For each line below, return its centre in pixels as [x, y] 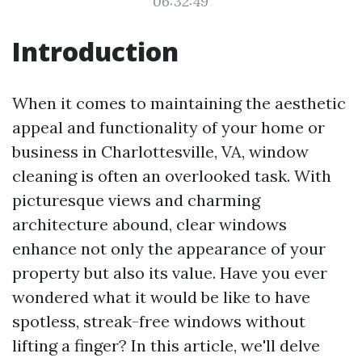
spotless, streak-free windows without [159, 321]
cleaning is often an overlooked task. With [172, 176]
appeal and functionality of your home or [168, 127]
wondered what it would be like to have [161, 297]
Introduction [95, 51]
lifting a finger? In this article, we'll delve [166, 345]
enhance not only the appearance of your [169, 248]
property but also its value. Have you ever [170, 273]
